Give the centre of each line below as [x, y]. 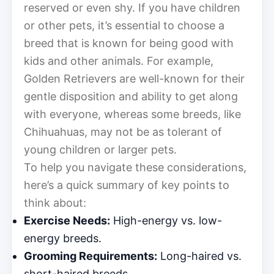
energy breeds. [63, 238]
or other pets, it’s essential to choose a [124, 25]
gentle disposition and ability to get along [131, 96]
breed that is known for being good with [129, 43]
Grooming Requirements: [91, 256]
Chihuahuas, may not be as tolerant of [123, 131]
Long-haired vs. [199, 256]
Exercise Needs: [67, 220]
